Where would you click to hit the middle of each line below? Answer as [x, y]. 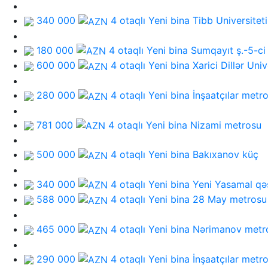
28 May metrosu [230, 200]
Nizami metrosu [226, 125]
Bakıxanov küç [226, 155]
